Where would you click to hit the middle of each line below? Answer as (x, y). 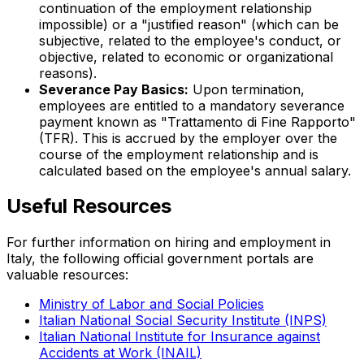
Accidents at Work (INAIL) (120, 353)
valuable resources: (67, 275)
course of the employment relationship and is (179, 154)
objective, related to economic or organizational (186, 56)
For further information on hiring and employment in (169, 243)
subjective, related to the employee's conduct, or (190, 40)
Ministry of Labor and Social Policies (152, 304)
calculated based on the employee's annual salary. (195, 170)
